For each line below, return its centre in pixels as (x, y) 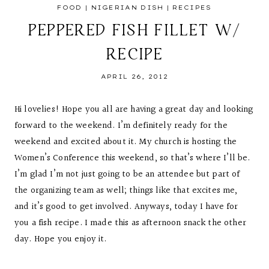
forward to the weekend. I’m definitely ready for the (121, 126)
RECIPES (192, 8)
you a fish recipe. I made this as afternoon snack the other (130, 223)
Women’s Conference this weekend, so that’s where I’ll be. (132, 158)
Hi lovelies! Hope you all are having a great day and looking (134, 110)
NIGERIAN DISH (127, 8)
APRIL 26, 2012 (134, 77)
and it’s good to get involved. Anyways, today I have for (126, 207)
